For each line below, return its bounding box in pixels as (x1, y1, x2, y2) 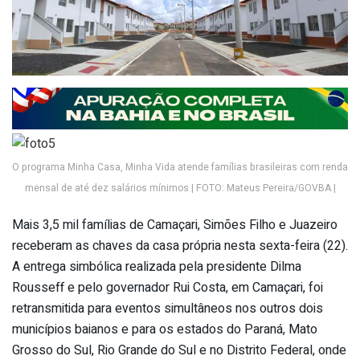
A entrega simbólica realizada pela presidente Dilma (12, 257, 301, 277)
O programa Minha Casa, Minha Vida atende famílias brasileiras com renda (12, 160, 348, 175)
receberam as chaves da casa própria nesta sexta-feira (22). (12, 236, 348, 256)
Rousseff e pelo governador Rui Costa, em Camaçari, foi (12, 278, 323, 298)
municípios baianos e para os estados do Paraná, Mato (12, 320, 317, 340)
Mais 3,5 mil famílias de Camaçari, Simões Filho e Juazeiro (12, 215, 337, 235)
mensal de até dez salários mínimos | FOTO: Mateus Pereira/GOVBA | (24, 181, 336, 196)
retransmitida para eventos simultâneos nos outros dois (12, 299, 323, 319)
